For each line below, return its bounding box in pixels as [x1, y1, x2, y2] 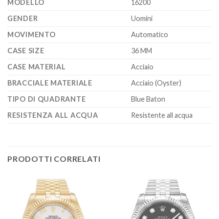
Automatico [131, 30, 169, 39]
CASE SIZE [7, 46, 44, 55]
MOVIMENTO [7, 30, 56, 39]
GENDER [7, 14, 38, 22]
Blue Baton [131, 94, 166, 103]
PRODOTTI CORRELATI [7, 153, 101, 163]
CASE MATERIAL [7, 62, 66, 71]
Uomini [131, 14, 153, 22]
